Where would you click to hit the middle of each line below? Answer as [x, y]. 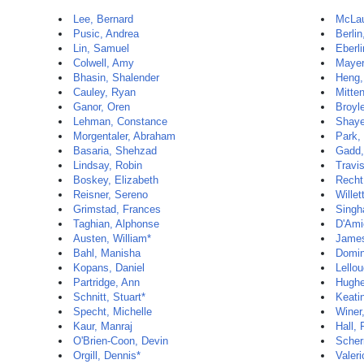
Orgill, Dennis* [107, 355]
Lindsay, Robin [108, 165]
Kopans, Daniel [109, 268]
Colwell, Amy [104, 63]
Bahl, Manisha [107, 253]
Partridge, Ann [106, 282]
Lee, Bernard [103, 19]
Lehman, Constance [120, 121]
